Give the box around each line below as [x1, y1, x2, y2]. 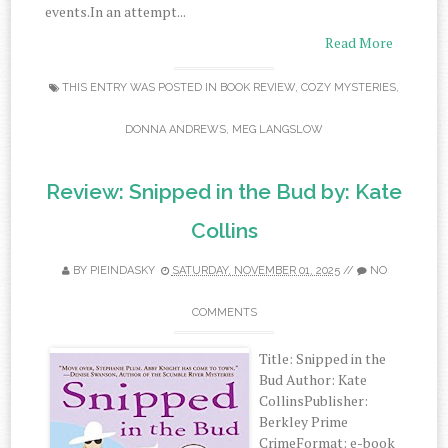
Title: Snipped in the [259, 349, 387, 368]
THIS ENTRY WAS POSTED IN [59, 81, 220, 94]
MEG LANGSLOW [232, 123, 323, 136]
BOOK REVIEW [220, 81, 295, 94]
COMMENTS [191, 306, 257, 319]
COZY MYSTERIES [301, 81, 396, 94]
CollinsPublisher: [259, 391, 369, 410]
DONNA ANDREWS [125, 123, 226, 136]
